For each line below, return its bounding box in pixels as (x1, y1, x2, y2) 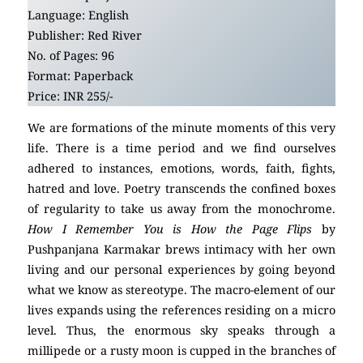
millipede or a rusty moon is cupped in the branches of (28, 343, 335, 359)
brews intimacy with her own (160, 241, 336, 258)
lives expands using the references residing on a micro (28, 302, 335, 318)
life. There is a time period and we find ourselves (28, 140, 335, 156)
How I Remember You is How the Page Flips (28, 221, 322, 237)
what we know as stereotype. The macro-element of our (28, 282, 335, 298)
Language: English (28, 6, 129, 23)
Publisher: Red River (28, 27, 142, 43)
